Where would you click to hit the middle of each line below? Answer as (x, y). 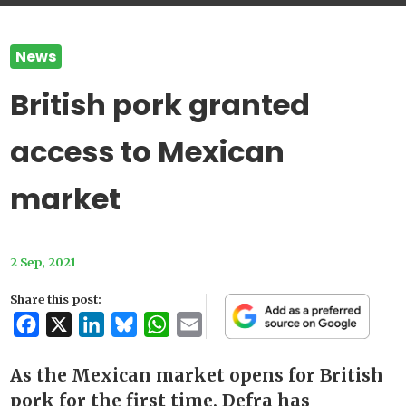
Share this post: (56, 300)
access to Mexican (148, 152)
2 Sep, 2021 (43, 262)
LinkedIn (135, 325)
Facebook (72, 325)
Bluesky (164, 325)
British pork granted (160, 105)
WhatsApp (205, 325)
